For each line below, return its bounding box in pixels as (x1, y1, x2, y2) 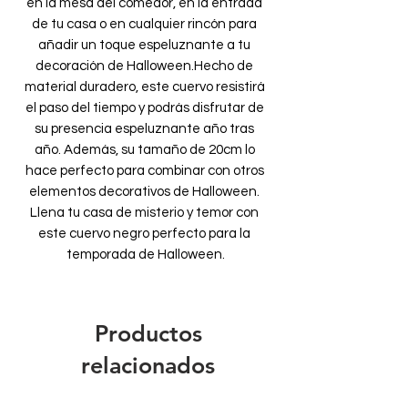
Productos (94, 320, 202, 347)
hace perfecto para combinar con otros (25, 164, 264, 178)
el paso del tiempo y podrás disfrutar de (25, 101, 264, 115)
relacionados (81, 352, 215, 379)
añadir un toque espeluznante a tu (38, 38, 250, 52)
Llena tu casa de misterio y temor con (30, 206, 259, 219)
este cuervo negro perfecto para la (38, 227, 250, 240)
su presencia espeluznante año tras (35, 122, 254, 136)
